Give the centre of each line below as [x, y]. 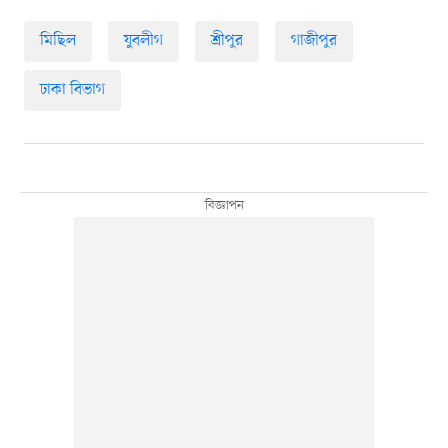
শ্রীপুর [226, 41]
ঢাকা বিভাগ [72, 90]
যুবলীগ [143, 41]
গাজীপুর [313, 41]
